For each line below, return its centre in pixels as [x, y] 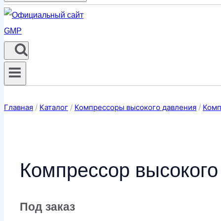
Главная [18, 108]
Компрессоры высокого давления [135, 108]
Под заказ [47, 206]
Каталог [54, 108]
